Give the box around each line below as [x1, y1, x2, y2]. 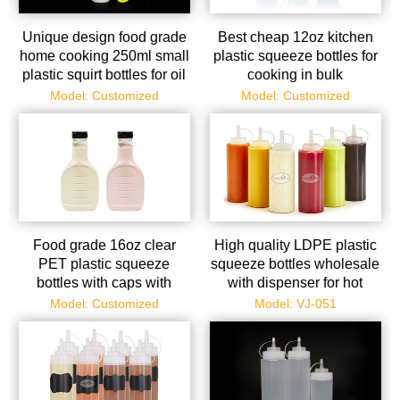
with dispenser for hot [228, 275, 363, 291]
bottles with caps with [37, 275, 172, 291]
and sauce [71, 86, 137, 102]
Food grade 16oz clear [32, 237, 176, 254]
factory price [65, 294, 143, 310]
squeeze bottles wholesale [211, 256, 380, 272]
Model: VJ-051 [254, 296, 337, 312]
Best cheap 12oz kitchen [217, 29, 373, 46]
